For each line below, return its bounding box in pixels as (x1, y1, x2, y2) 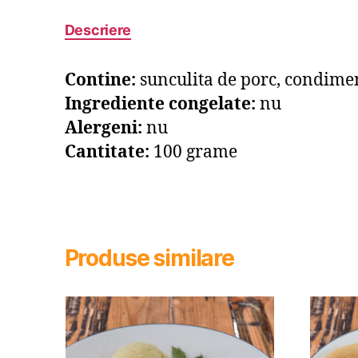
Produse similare (64, 245, 235, 272)
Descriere (64, 22, 132, 39)
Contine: (64, 70, 140, 92)
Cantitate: (64, 141, 153, 164)
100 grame (153, 141, 237, 164)
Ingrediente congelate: (64, 93, 260, 116)
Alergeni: (64, 117, 142, 140)
